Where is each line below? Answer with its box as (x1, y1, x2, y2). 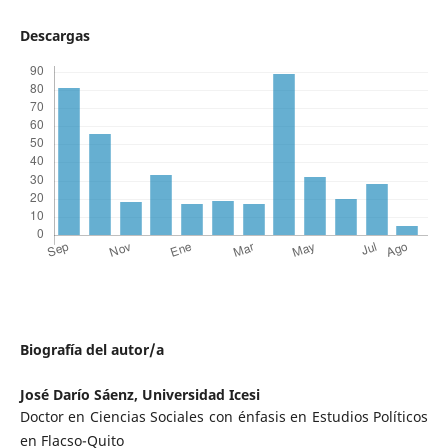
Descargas (19, 25, 90, 45)
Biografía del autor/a (19, 339, 164, 359)
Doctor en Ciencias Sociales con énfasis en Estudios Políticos (19, 406, 429, 426)
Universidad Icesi (141, 384, 260, 404)
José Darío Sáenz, (19, 384, 142, 404)
